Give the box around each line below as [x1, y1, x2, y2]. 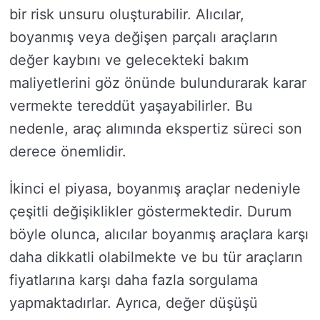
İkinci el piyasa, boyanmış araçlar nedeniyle [9, 180, 301, 197]
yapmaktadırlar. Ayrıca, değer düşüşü [9, 294, 258, 311]
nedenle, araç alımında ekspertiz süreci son [9, 120, 302, 137]
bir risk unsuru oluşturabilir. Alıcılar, [9, 6, 244, 23]
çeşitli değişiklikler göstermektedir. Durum [9, 203, 291, 220]
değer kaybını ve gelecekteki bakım [9, 51, 249, 69]
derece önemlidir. [9, 143, 126, 160]
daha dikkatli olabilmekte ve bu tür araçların [9, 249, 303, 266]
